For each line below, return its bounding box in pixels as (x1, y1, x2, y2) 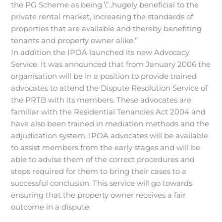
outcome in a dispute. (11, 203, 91, 212)
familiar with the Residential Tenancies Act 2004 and (11, 108, 206, 117)
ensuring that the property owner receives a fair (11, 191, 186, 200)
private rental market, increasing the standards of (11, 12, 194, 22)
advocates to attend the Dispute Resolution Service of (11, 84, 208, 93)
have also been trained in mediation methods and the (11, 119, 210, 129)
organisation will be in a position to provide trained (11, 72, 197, 81)
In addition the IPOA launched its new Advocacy (11, 48, 190, 57)
